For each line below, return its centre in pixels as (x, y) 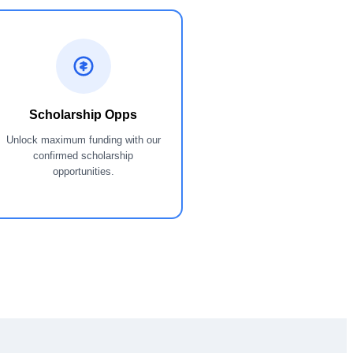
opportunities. (83, 171)
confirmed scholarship (84, 155)
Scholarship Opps (84, 114)
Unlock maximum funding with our (83, 139)
